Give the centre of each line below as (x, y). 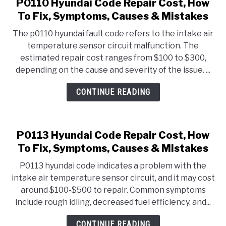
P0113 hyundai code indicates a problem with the (113, 166)
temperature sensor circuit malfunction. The (113, 46)
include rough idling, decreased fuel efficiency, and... (113, 202)
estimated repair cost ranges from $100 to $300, (113, 58)
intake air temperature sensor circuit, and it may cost (113, 178)
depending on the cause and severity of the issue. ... (113, 70)
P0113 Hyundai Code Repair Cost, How (113, 135)
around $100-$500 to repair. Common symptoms (113, 190)
